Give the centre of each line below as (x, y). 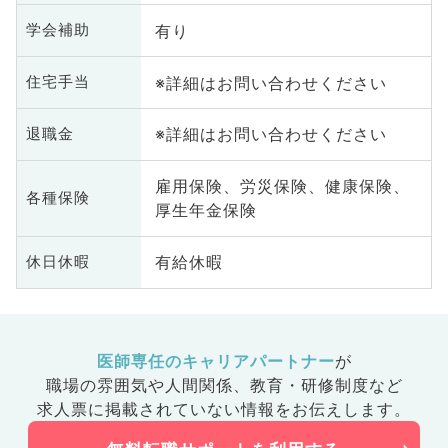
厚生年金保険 (205, 210)
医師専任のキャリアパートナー (215, 361)
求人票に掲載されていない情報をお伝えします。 (224, 409)
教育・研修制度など (326, 385)
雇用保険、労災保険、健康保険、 (282, 186)
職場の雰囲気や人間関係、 (147, 385)
